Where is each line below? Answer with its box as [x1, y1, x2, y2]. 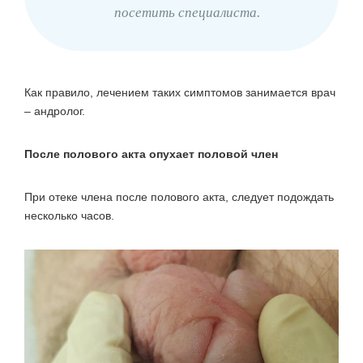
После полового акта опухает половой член [24, 147, 278, 160]
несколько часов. [24, 208, 114, 222]
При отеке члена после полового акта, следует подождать [24, 190, 334, 203]
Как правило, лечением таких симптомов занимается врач [24, 85, 335, 99]
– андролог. [24, 104, 85, 117]
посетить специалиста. [114, 4, 260, 20]
